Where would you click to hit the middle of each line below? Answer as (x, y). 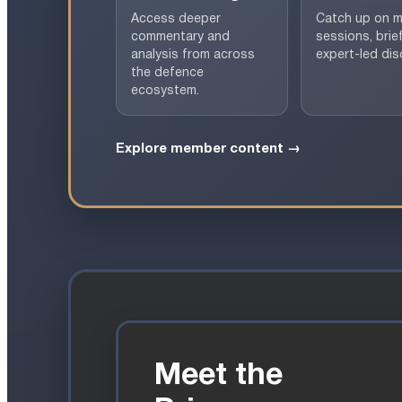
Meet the (218, 376)
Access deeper (176, 19)
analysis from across (193, 55)
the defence (167, 73)
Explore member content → (208, 149)
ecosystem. (165, 91)
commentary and (180, 37)
